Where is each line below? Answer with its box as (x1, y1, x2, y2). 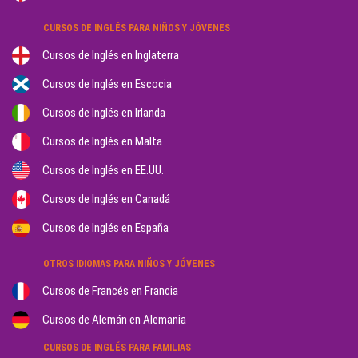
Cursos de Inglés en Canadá (42, 192, 170, 207)
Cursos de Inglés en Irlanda (42, 105, 165, 121)
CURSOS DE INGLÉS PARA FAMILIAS (43, 342, 191, 354)
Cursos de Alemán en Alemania (42, 312, 186, 328)
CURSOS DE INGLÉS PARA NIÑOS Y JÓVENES (43, 22, 230, 34)
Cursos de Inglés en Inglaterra (42, 48, 179, 63)
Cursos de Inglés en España (42, 221, 169, 236)
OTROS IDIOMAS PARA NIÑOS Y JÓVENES (43, 258, 215, 270)
